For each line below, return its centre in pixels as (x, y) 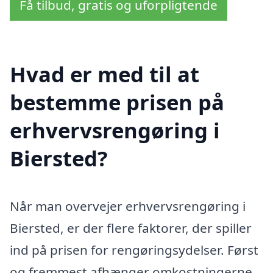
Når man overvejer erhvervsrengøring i (128, 206)
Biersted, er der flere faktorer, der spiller (131, 228)
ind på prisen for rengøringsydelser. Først (134, 250)
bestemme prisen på (117, 102)
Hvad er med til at (105, 74)
